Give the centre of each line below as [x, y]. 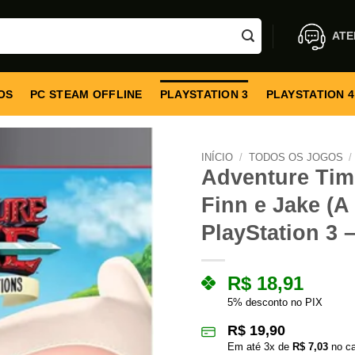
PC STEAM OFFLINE [86, 94]
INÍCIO [217, 157]
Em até [246, 347]
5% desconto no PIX [275, 302]
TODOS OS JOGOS [296, 157]
